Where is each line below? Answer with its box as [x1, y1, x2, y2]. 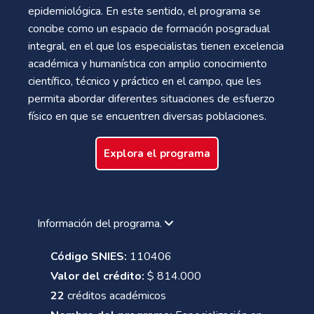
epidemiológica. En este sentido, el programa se [28, 3, 261, 19]
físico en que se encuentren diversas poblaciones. [28, 108, 266, 124]
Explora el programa [104, 146, 210, 161]
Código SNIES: [50, 248, 127, 264]
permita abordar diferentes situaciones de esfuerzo [28, 90, 275, 107]
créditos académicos [64, 288, 166, 304]
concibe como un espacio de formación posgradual [28, 20, 270, 36]
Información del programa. [37, 215, 165, 231]
